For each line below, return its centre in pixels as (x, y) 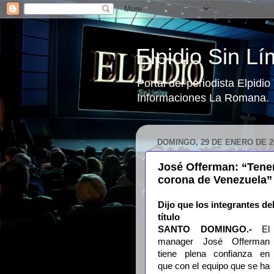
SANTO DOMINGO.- (205, 229)
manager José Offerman (214, 242)
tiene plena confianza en (214, 254)
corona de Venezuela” (215, 180)
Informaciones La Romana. (203, 98)
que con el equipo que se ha (214, 266)
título (169, 217)
